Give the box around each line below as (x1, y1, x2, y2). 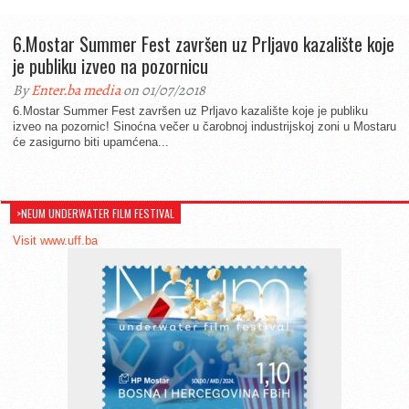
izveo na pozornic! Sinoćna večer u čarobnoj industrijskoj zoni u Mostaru (13, 120, 396, 133)
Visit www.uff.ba (13, 234, 98, 247)
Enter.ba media (31, 80, 121, 100)
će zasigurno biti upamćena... (13, 135, 169, 149)
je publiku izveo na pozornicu (13, 52, 208, 79)
